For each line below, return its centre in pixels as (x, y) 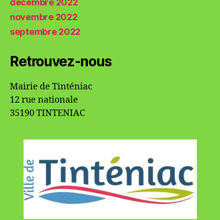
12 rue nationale (44, 100)
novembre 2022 (44, 17)
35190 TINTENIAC (47, 113)
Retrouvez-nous (61, 61)
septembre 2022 (45, 32)
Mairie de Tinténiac (51, 87)
